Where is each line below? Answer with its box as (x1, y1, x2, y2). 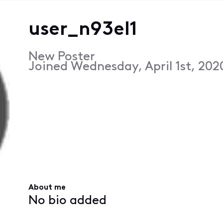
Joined (28, 60, 71, 73)
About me (28, 184, 66, 192)
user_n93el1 (28, 20, 137, 40)
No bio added (28, 194, 107, 207)
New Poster (28, 50, 95, 63)
